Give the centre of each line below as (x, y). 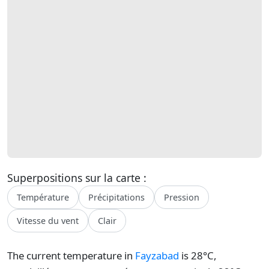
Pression (182, 197)
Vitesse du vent (48, 221)
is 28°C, (198, 255)
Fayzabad (157, 255)
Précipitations (116, 197)
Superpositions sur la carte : (77, 178)
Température (43, 197)
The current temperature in (71, 255)
